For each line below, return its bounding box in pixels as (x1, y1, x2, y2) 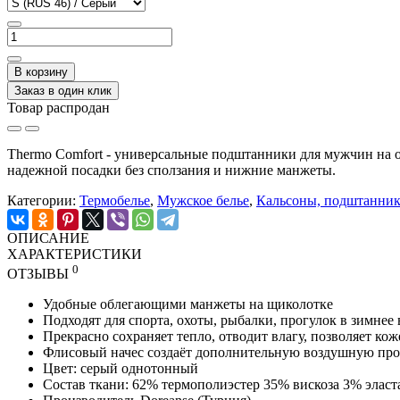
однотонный (118, 361, 198, 377)
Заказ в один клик (14, 83, 112, 97)
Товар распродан (7, 99, 110, 115)
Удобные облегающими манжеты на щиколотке (43, 296, 333, 312)
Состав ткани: (43, 377, 129, 393)
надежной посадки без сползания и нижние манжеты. (7, 162, 336, 178)
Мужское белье (157, 192, 249, 208)
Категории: (7, 192, 79, 208)
